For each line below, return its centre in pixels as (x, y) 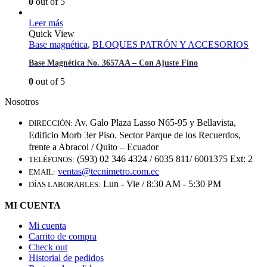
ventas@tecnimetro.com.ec (108, 172)
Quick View (52, 34)
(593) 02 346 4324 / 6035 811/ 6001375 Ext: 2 (165, 159)
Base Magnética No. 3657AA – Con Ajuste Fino (113, 63)
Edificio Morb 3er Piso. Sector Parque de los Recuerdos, (135, 135)
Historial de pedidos (66, 258)
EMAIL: (42, 172)
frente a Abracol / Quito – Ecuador (94, 147)
